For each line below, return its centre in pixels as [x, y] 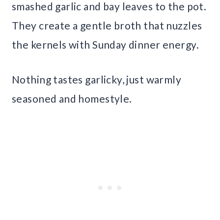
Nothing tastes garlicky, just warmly [97, 80]
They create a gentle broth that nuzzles [107, 26]
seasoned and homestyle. [72, 99]
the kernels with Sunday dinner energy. [105, 45]
